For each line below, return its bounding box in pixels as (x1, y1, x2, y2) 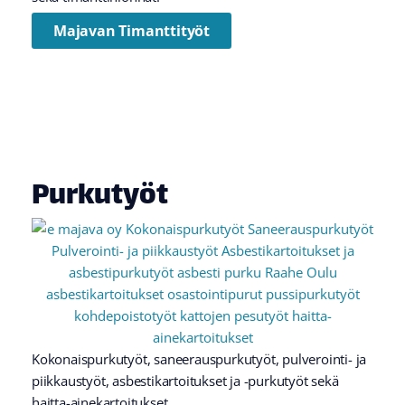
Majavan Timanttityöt (53, 20, 210, 41)
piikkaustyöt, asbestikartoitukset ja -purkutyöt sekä (32, 371, 339, 390)
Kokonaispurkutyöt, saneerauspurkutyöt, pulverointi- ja (32, 349, 367, 368)
